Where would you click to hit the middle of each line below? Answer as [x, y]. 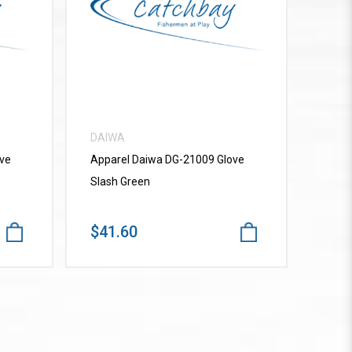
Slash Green [121, 182]
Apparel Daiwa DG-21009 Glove [168, 160]
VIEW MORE [176, 19]
